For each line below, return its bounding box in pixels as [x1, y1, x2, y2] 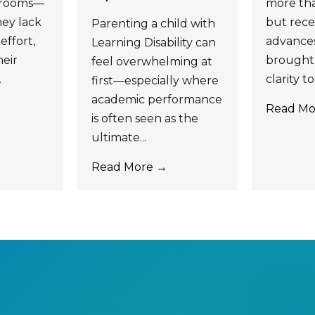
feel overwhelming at [91, 54, 212, 68]
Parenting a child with [91, 16, 215, 30]
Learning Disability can [91, 35, 216, 49]
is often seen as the [91, 111, 198, 125]
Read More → [91, 160, 167, 174]
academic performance [91, 92, 222, 106]
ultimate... [91, 130, 146, 144]
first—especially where [91, 73, 219, 87]
